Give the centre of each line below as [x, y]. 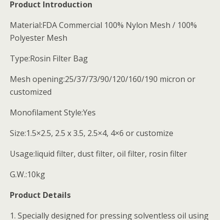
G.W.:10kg [27, 174]
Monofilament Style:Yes [53, 112]
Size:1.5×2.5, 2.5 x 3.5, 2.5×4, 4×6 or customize [92, 133]
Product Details [40, 195]
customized [31, 92]
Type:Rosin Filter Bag [49, 58]
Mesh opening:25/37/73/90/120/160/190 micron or [103, 79]
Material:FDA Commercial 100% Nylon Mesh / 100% [103, 25]
